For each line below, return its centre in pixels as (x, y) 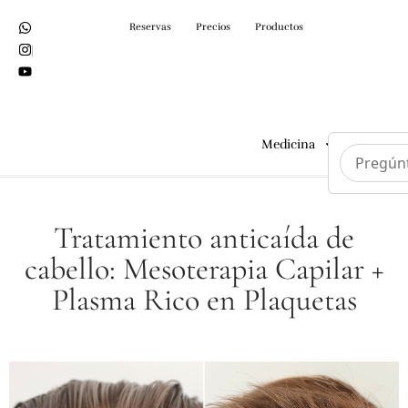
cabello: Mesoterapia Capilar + (204, 269)
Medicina (288, 144)
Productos (279, 27)
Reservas (150, 27)
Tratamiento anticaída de (204, 238)
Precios (213, 27)
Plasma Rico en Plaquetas (204, 300)
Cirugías (378, 144)
